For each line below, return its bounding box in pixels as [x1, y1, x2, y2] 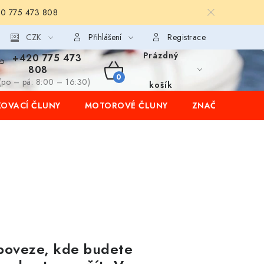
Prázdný [143, 49, 179, 61]
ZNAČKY [192, 100, 227, 111]
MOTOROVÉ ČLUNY [84, 100, 168, 111]
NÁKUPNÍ [103, 75, 162, 93]
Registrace [167, 31, 206, 43]
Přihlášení [88, 31, 121, 43]
